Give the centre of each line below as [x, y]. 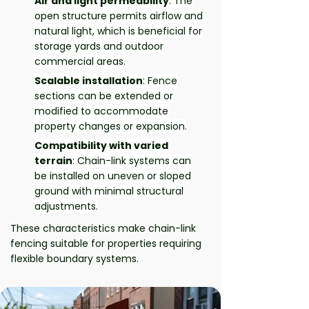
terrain [53, 161]
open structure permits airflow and [119, 16]
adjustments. [66, 206]
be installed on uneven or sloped [113, 176]
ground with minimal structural [109, 191]
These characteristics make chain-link [103, 228]
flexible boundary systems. [74, 259]
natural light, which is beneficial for [118, 31]
